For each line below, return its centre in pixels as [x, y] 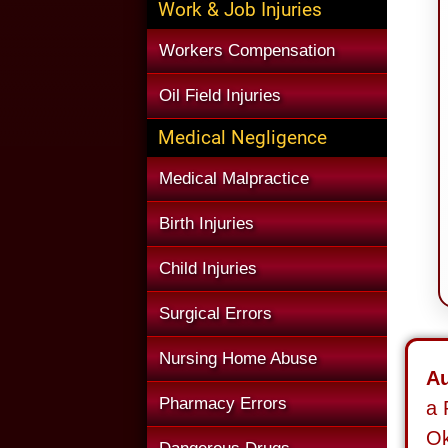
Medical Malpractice [234, 178]
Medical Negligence [242, 137]
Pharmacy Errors [223, 403]
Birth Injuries [206, 223]
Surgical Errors [215, 313]
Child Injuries [208, 268]
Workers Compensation [247, 50]
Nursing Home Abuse [238, 358]
